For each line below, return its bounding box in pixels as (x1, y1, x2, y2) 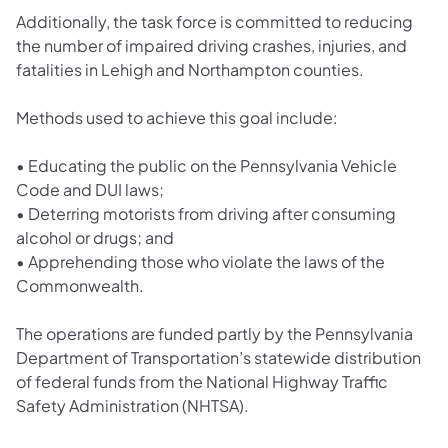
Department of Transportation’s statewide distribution (16, 346, 421, 368)
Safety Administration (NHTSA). (16, 394, 252, 416)
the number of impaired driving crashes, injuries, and (16, 34, 407, 56)
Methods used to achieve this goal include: (16, 106, 338, 128)
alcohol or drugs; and (16, 226, 174, 248)
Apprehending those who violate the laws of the (28, 250, 385, 272)
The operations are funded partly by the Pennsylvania (16, 322, 413, 344)
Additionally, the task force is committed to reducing (16, 10, 413, 32)
